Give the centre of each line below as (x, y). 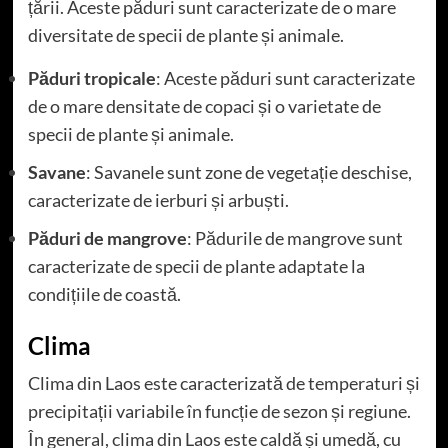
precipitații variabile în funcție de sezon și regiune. (219, 411)
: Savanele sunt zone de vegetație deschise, (248, 172)
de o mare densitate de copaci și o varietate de (204, 106)
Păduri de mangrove (107, 238)
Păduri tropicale (91, 78)
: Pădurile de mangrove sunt (294, 238)
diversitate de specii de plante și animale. (185, 35)
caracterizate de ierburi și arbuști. (158, 200)
